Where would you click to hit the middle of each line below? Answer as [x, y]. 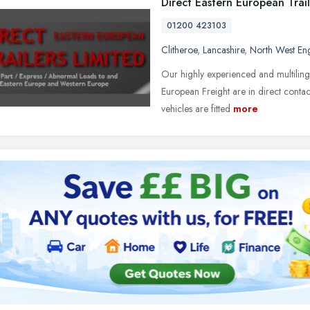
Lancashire [224, 50]
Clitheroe [179, 50]
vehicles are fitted [196, 109]
